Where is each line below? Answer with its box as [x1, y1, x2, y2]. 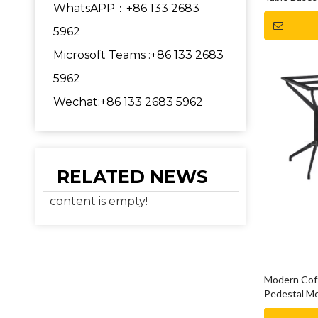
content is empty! [50, 194, 148, 208]
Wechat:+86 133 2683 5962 [53, 95, 203, 109]
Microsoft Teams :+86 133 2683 [53, 48, 224, 62]
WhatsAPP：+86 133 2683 [53, 1, 199, 15]
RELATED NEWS [57, 166, 208, 187]
